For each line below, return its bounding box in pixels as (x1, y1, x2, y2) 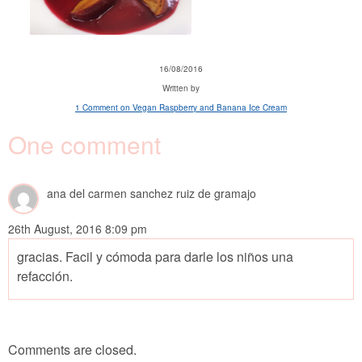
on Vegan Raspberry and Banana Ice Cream (118, 101, 287, 113)
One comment (8, 126, 161, 162)
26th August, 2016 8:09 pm (8, 220, 147, 237)
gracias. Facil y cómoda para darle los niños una (17, 246, 293, 266)
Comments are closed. (8, 339, 137, 359)
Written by (162, 82, 200, 94)
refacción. (17, 266, 73, 285)
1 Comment (75, 101, 118, 113)
